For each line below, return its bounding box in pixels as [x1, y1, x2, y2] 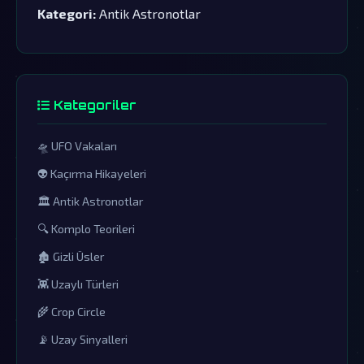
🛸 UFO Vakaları [37, 138, 117, 153]
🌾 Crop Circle [37, 304, 106, 318]
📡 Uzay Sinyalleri [37, 331, 128, 346]
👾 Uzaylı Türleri [37, 276, 119, 291]
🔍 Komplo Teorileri [37, 221, 135, 236]
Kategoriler [50, 97, 136, 113]
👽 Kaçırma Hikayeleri [37, 166, 146, 180]
